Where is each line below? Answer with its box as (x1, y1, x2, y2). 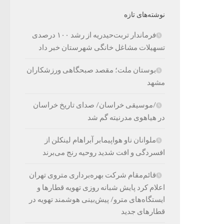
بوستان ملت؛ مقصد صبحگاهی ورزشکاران (26, 65, 156, 75)
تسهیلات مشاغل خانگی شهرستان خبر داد (38, 43, 165, 52)
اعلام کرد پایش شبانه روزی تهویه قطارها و (37, 183, 165, 192)
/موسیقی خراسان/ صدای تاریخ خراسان (33, 100, 156, 110)
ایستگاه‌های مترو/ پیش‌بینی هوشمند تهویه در (29, 195, 165, 204)
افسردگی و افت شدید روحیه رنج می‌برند (42, 148, 165, 157)
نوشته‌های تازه (124, 10, 165, 19)
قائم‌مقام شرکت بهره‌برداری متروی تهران (29, 170, 156, 180)
